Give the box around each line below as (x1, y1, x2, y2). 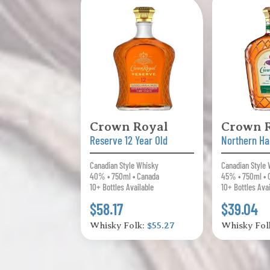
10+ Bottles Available (90, 181, 154, 193)
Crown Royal (90, 119, 169, 134)
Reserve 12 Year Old (90, 133, 168, 148)
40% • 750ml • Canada (90, 171, 160, 182)
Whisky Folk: (90, 221, 148, 231)
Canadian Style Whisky (90, 160, 159, 171)
